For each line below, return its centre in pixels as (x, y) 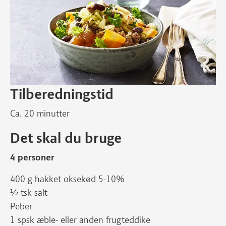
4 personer (32, 157)
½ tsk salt (29, 193)
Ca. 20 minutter (40, 114)
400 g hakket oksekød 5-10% (67, 179)
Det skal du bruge (66, 138)
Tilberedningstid (62, 94)
